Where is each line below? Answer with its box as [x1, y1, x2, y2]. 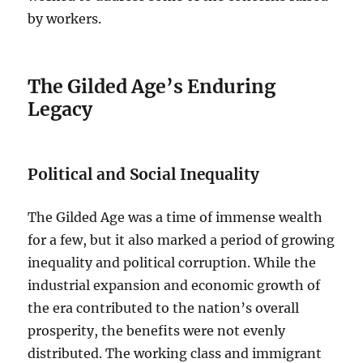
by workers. [28, 11, 102, 28]
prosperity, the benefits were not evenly [28, 322, 286, 340]
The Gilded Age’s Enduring [28, 75, 276, 99]
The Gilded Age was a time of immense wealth [28, 209, 323, 226]
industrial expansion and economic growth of [28, 277, 321, 294]
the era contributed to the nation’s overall [28, 300, 300, 317]
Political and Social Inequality [28, 164, 260, 185]
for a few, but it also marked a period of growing [28, 232, 335, 249]
